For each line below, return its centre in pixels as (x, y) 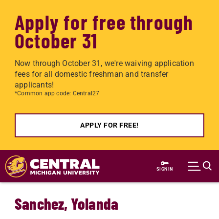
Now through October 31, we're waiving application (104, 63)
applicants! (34, 85)
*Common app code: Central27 (57, 93)
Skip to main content (51, 156)
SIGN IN (165, 169)
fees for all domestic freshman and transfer (92, 74)
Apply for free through (104, 22)
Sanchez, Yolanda (67, 203)
